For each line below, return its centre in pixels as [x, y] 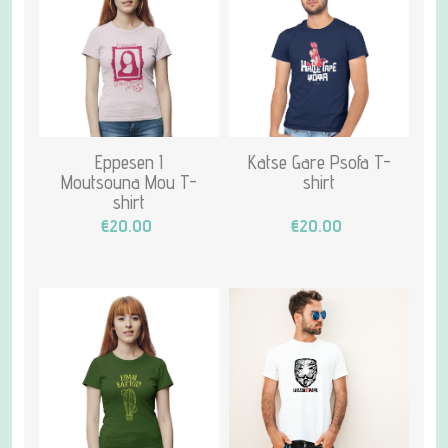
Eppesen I [129, 162]
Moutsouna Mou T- [129, 182]
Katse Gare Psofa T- [319, 162]
